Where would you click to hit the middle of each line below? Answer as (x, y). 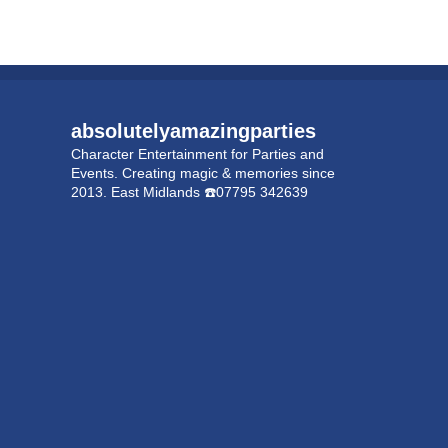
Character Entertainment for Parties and (197, 153)
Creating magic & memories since (226, 172)
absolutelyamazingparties (193, 130)
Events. (94, 172)
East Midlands (155, 191)
